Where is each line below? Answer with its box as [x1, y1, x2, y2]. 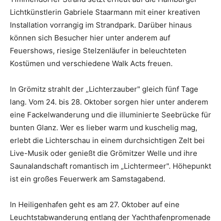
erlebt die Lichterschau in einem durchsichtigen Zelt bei [10, 136, 205, 146]
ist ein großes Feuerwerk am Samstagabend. [10, 174, 165, 184]
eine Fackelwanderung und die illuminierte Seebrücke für [10, 110, 211, 120]
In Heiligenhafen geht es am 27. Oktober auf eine [10, 200, 180, 210]
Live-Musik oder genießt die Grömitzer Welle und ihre [10, 148, 197, 158]
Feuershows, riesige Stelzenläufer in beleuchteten [10, 46, 186, 56]
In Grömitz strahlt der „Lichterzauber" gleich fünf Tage [10, 84, 198, 94]
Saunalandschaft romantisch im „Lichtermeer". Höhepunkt [10, 161, 211, 171]
